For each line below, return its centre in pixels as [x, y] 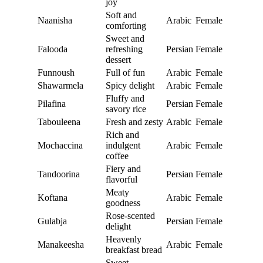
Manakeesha [61, 244]
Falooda [53, 49]
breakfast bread [134, 249]
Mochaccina [60, 145]
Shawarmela [60, 85]
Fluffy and [125, 98]
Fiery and [123, 168]
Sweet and [125, 38]
